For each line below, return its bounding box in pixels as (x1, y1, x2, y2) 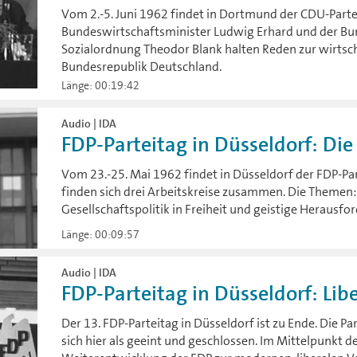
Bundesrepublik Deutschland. (61, 58, 222, 76)
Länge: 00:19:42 (61, 78, 140, 93)
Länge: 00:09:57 (61, 226, 140, 241)
